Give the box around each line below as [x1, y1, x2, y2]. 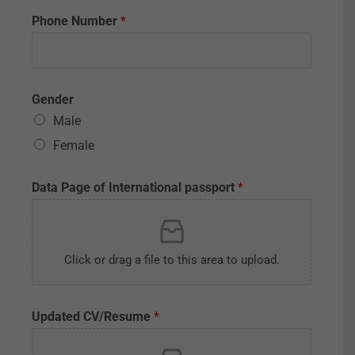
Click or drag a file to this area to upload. [63, 253, 280, 267]
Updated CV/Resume [32, 309, 154, 324]
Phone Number [32, 13, 120, 29]
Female [53, 138, 94, 153]
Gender [32, 92, 74, 107]
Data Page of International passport [32, 180, 238, 195]
